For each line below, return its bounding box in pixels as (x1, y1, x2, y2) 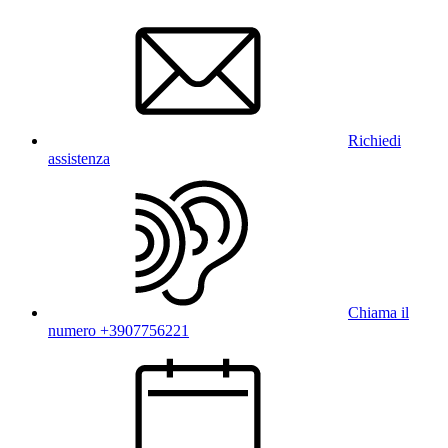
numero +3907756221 (48, 322, 189, 340)
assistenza (48, 150, 110, 168)
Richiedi (348, 132, 401, 150)
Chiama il (348, 304, 409, 322)
